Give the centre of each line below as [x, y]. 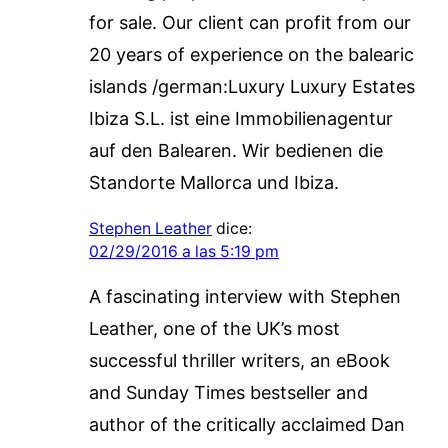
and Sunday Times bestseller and [228, 392]
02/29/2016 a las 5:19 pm [183, 251]
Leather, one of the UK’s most [214, 328]
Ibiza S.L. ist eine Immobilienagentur [240, 118]
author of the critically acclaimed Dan [246, 424]
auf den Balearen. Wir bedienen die [235, 150]
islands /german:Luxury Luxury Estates [251, 86]
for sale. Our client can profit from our [249, 22]
